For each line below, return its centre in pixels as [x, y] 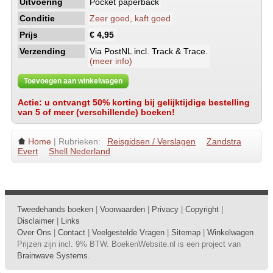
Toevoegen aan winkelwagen [73, 81]
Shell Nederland [80, 151]
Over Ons [34, 232]
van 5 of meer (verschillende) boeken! [96, 112]
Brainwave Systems [52, 256]
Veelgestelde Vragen [128, 232]
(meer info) [111, 61]
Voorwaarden [122, 209]
